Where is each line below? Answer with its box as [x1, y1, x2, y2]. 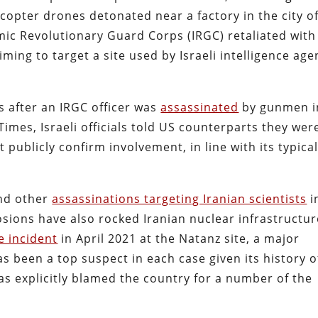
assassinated [160, 99, 239, 116]
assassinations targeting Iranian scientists [52, 191, 307, 207]
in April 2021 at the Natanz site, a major [57, 231, 300, 247]
